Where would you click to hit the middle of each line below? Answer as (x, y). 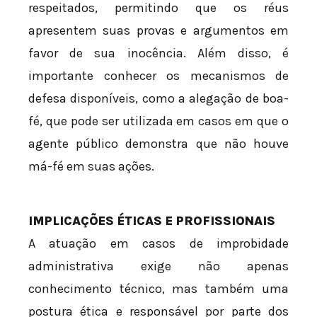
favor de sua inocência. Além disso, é (158, 53)
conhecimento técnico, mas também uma (158, 289)
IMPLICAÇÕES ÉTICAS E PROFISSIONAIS (152, 221)
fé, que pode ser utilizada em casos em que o (158, 121)
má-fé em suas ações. (91, 167)
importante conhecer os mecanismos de (158, 76)
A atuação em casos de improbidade (158, 244)
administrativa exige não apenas (158, 266)
